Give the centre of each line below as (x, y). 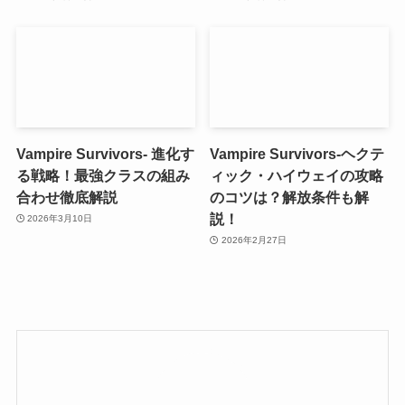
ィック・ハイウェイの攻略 (297, 175)
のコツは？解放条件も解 (290, 197)
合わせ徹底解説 (66, 197)
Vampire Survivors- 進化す (105, 153)
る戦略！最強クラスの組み (103, 175)
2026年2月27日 (254, 240)
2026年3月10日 (60, 219)
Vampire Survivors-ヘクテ (297, 153)
